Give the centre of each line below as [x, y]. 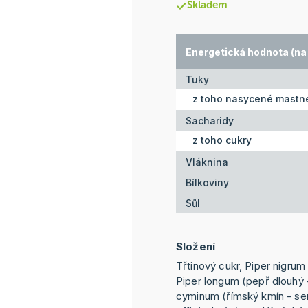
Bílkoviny [207, 182]
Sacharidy [210, 120]
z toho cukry [222, 140]
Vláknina [207, 162]
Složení [196, 247]
